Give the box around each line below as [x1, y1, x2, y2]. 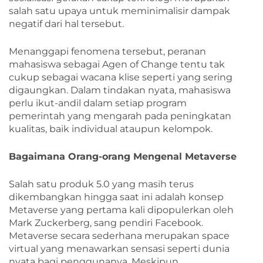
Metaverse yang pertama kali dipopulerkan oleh [9, 204, 234, 215]
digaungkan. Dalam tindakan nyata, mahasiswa [9, 84, 231, 96]
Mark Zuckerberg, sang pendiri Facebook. [9, 217, 203, 228]
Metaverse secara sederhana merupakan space [9, 230, 230, 241]
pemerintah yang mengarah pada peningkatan [9, 110, 231, 122]
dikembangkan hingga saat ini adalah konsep [9, 191, 224, 203]
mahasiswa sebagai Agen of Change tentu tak [9, 58, 225, 70]
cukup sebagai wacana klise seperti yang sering [9, 71, 232, 83]
